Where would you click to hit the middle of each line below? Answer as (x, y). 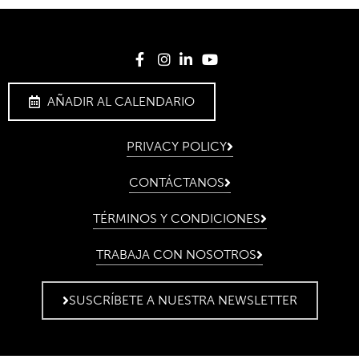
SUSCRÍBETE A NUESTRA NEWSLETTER (183, 301)
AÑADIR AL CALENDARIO (121, 102)
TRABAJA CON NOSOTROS (176, 255)
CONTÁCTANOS (176, 183)
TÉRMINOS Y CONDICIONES (176, 219)
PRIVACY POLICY (176, 147)
